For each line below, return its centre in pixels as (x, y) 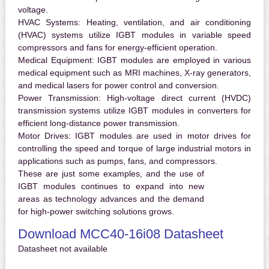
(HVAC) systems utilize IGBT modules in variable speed (134, 35)
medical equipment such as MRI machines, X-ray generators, (134, 73)
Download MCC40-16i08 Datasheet (120, 234)
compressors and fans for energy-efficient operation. (117, 48)
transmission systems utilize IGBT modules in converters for (134, 111)
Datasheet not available (62, 249)
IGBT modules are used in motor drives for (161, 136)
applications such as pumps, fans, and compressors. (117, 161)
